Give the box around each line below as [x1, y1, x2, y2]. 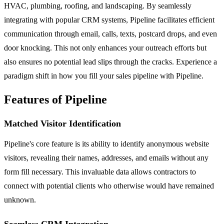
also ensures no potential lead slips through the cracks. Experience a [4, 57, 217, 66]
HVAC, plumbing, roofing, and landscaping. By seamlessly [4, 1, 191, 10]
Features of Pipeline [4, 92, 107, 106]
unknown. [4, 195, 36, 204]
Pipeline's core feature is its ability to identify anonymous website [4, 139, 209, 148]
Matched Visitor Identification [4, 118, 121, 128]
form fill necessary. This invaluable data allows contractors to [4, 167, 196, 176]
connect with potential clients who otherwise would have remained [4, 181, 214, 190]
